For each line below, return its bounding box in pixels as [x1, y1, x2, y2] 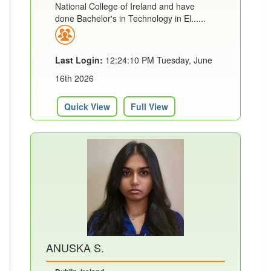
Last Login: [55, 53, 103, 66]
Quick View [64, 100, 110, 113]
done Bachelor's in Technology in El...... [55, 11, 206, 24]
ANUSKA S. [46, 239, 104, 255]
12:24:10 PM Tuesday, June [103, 53, 212, 66]
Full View [131, 100, 168, 113]
